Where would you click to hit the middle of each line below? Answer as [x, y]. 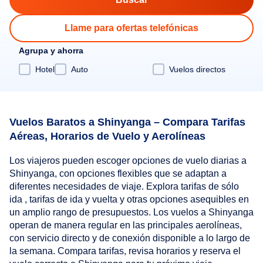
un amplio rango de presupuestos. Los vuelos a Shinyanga [131, 213]
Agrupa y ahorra [51, 50]
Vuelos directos [197, 69]
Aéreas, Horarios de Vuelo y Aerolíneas [107, 136]
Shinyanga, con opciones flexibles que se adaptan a [118, 174]
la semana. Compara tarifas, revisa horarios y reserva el [125, 251]
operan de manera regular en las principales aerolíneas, [126, 225]
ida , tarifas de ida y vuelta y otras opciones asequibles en [129, 200]
